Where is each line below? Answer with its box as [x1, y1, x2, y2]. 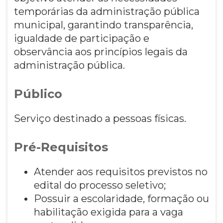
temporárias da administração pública [13, 5, 200, 17]
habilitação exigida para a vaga [33, 206, 183, 218]
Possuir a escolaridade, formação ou [33, 192, 209, 205]
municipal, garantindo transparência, [13, 18, 193, 31]
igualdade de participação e [13, 32, 149, 44]
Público [13, 86, 62, 101]
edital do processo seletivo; [33, 179, 166, 191]
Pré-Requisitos [13, 139, 108, 154]
